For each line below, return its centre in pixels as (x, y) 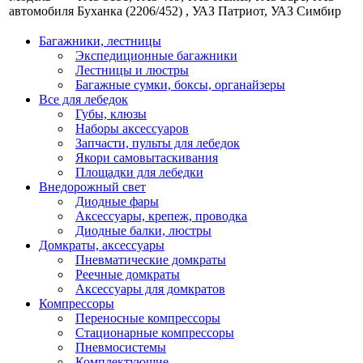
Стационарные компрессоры (155, 333)
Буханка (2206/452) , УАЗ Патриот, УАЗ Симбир (209, 11)
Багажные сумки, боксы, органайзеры (180, 85)
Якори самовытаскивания (147, 158)
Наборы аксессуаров (132, 129)
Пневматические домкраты (151, 260)
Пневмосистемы (121, 348)
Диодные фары (117, 202)
